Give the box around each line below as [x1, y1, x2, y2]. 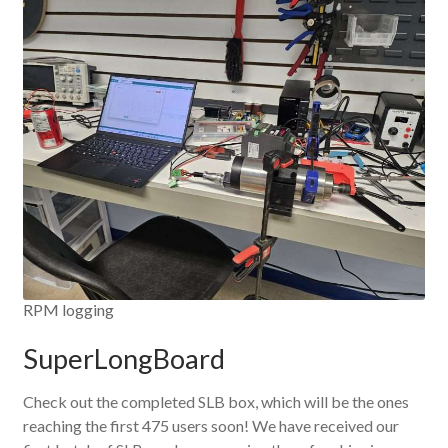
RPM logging [22, 299, 114, 319]
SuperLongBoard [22, 342, 225, 376]
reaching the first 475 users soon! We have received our [22, 416, 399, 436]
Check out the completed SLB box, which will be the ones [22, 392, 409, 412]
